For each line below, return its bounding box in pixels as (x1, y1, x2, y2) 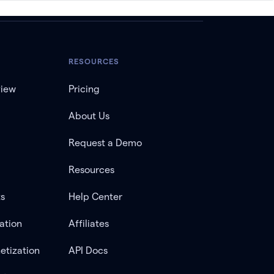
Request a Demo (68, 138, 142, 148)
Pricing (68, 84, 100, 94)
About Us (68, 111, 109, 121)
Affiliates (68, 218, 109, 229)
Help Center (68, 191, 122, 202)
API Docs (68, 245, 108, 256)
